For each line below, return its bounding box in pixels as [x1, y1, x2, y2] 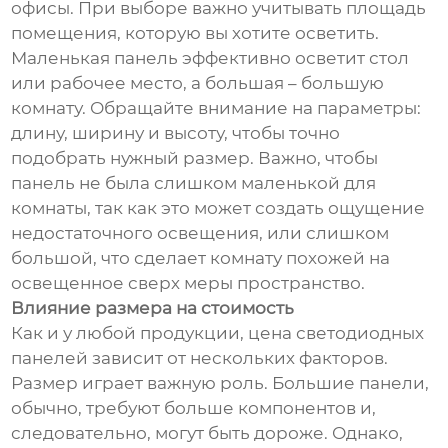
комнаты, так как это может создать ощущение [11, 197, 426, 218]
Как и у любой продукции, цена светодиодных [11, 322, 425, 343]
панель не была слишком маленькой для [11, 172, 377, 193]
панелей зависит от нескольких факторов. [11, 347, 389, 368]
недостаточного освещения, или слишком [11, 222, 390, 243]
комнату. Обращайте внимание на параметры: [11, 97, 422, 118]
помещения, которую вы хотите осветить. [11, 22, 380, 43]
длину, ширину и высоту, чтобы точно [11, 122, 341, 143]
